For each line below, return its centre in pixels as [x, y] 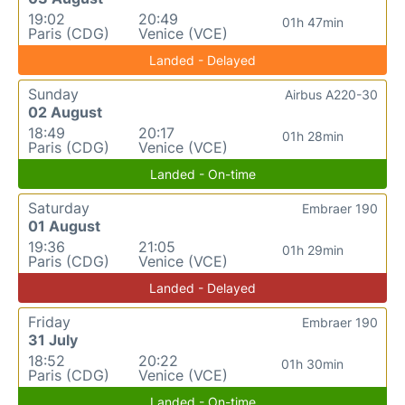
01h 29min [312, 250]
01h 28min [312, 136]
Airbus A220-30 [331, 94]
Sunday [53, 94]
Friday [49, 321]
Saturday [59, 207]
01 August [64, 226]
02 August [65, 112]
